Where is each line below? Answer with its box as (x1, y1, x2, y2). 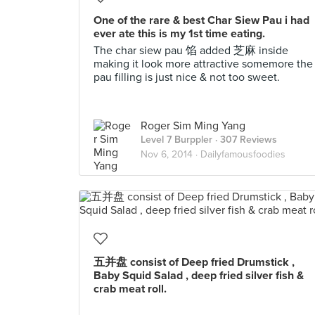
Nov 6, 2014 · (141, 148, 200, 160)
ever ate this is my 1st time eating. (94, 27, 265, 41)
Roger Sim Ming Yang (141, 119, 245, 133)
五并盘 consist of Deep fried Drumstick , (94, 255, 295, 269)
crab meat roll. (94, 282, 167, 296)
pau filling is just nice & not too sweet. (94, 70, 280, 84)
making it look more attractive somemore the (94, 57, 313, 71)
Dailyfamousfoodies (200, 148, 285, 160)
